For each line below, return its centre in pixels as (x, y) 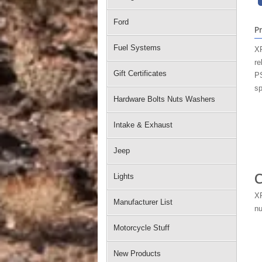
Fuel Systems (137, 48)
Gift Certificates (140, 73)
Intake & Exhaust (143, 125)
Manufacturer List (143, 202)
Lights (124, 176)
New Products (137, 254)
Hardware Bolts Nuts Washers (164, 99)
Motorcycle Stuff (142, 228)
